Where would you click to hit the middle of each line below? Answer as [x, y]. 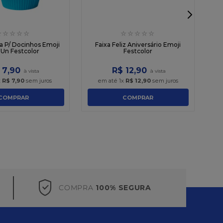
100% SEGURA [123, 187]
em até [108, 81]
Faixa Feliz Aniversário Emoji [138, 45]
